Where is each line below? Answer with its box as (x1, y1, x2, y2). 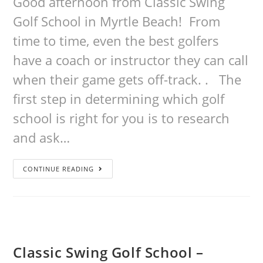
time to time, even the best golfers (13, 32, 220, 49)
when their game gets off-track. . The (13, 70, 242, 88)
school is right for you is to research (13, 109, 230, 127)
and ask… (13, 129, 70, 146)
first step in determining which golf (13, 90, 225, 107)
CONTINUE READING (23, 164, 95, 173)
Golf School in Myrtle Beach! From (13, 12, 221, 30)
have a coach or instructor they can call (13, 51, 249, 69)
